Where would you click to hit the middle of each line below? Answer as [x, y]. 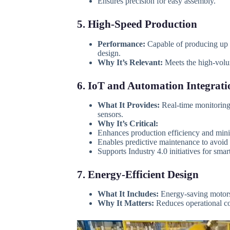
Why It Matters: [126, 203]
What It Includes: [128, 194]
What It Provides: [128, 105]
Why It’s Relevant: [130, 62]
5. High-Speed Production [137, 24]
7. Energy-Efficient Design [138, 175]
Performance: [121, 44]
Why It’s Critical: [128, 124]
